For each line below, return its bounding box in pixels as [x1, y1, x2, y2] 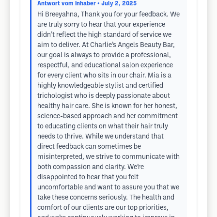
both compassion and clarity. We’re [37, 164, 144, 170]
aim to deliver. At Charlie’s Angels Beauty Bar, [37, 42, 175, 48]
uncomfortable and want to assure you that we [37, 185, 179, 191]
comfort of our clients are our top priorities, [37, 205, 169, 211]
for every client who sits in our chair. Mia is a [37, 73, 171, 79]
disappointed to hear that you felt [37, 174, 139, 181]
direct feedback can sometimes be [37, 144, 141, 150]
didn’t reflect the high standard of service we [37, 32, 171, 38]
